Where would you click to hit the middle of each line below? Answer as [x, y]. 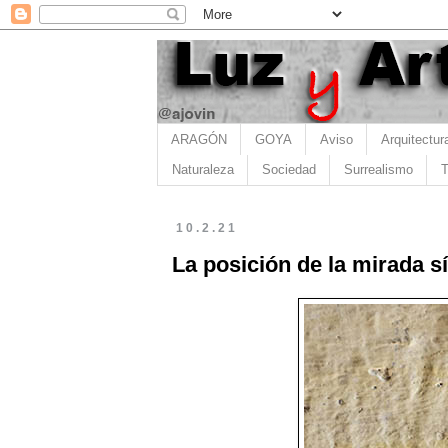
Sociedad [288, 170]
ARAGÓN [198, 139]
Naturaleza [202, 170]
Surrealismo [378, 170]
